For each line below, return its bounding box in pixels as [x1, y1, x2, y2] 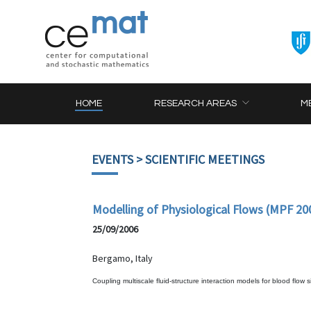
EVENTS [92, 151, 133, 167]
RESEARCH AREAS [154, 99, 237, 108]
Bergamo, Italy [92, 252, 153, 264]
